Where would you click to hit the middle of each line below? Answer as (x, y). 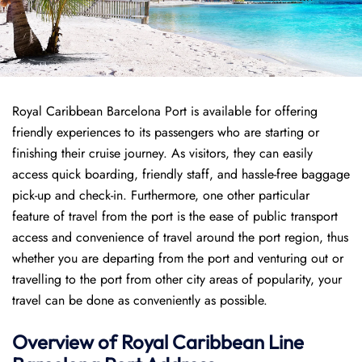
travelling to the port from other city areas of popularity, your (177, 279)
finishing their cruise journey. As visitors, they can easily (162, 153)
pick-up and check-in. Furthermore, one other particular (161, 195)
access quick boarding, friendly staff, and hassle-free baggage (181, 174)
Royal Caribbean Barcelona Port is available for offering (165, 111)
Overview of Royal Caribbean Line (158, 342)
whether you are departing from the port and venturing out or (178, 258)
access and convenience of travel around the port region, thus (180, 237)
